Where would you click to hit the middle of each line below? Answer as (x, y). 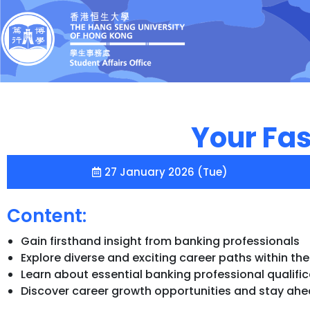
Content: (47, 216)
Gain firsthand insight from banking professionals (160, 241)
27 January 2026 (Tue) (166, 172)
